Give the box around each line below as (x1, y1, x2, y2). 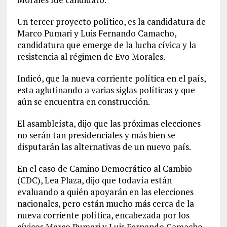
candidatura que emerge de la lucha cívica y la (17, 39, 196, 51)
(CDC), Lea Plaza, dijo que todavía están (17, 174, 172, 186)
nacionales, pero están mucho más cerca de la (17, 197, 194, 209)
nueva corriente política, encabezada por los (17, 209, 190, 221)
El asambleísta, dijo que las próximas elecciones (17, 117, 201, 129)
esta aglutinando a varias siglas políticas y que (17, 84, 195, 96)
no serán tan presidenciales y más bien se (17, 129, 175, 141)
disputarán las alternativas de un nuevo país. (17, 140, 191, 153)
